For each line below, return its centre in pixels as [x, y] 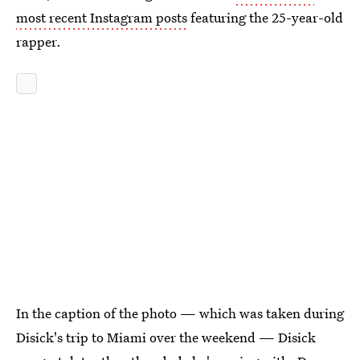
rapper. [39, 41]
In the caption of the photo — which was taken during [180, 313]
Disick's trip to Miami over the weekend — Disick [166, 337]
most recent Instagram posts [102, 17]
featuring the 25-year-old [265, 17]
